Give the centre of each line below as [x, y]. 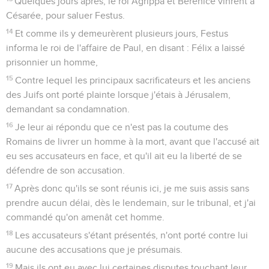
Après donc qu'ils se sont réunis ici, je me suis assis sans [132, 188]
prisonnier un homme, [52, 62]
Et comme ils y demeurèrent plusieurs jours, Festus [122, 33]
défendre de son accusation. [65, 170]
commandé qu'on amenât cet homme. [85, 217]
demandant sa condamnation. [68, 109]
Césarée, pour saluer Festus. [65, 15]
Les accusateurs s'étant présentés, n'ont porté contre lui [132, 235]
